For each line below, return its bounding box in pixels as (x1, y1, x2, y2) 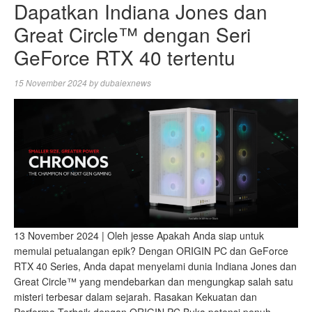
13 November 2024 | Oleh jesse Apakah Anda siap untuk (14, 228, 264, 242)
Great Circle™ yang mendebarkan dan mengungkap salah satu (14, 274, 293, 288)
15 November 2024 (14, 76, 87, 88)
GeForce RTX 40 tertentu (14, 42, 235, 71)
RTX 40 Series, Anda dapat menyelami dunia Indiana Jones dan (14, 258, 297, 273)
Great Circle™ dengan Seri (14, 19, 251, 48)
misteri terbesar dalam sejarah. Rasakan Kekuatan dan (14, 289, 257, 304)
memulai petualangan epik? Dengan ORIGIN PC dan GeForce (14, 243, 288, 258)
